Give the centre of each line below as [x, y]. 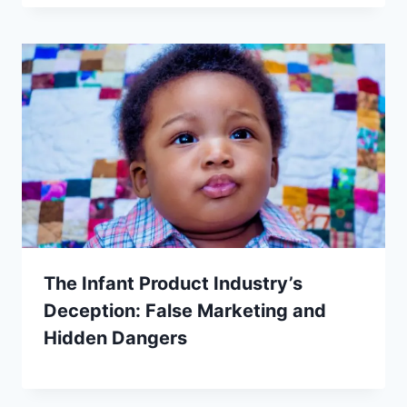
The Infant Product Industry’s [173, 283]
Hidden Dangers [115, 338]
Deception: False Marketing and [185, 310]
